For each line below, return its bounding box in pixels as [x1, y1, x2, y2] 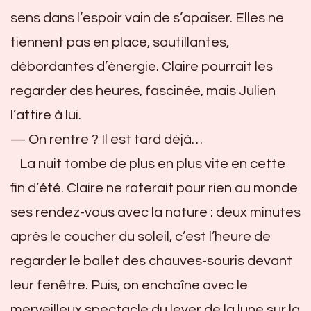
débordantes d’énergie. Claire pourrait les [10, 59, 273, 74]
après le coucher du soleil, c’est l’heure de [10, 229, 271, 244]
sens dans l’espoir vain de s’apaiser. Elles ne [10, 10, 284, 25]
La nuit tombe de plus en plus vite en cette [19, 156, 285, 171]
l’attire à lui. [10, 108, 81, 122]
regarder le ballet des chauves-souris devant [10, 253, 292, 268]
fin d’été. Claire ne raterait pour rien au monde [10, 180, 298, 195]
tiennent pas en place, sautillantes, [10, 35, 229, 49]
